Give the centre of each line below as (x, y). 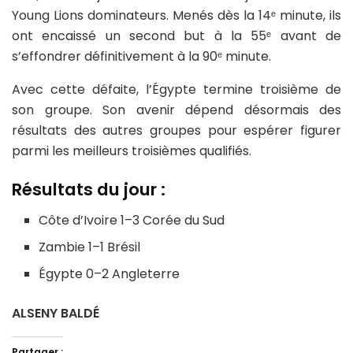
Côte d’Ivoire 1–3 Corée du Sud (132, 221)
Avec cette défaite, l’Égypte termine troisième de (176, 89)
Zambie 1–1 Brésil (90, 247)
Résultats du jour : (89, 190)
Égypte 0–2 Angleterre (110, 274)
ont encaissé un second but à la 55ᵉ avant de (176, 35)
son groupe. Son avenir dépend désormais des (176, 110)
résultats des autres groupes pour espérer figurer (176, 130)
